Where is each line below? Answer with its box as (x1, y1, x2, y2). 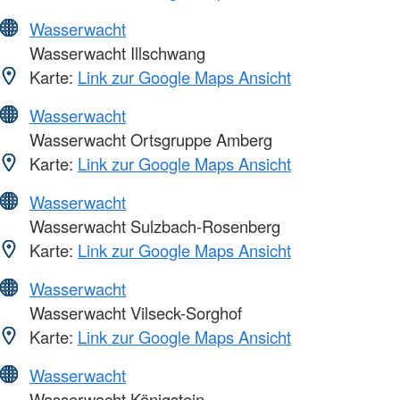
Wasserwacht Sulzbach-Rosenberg (25, 214, 280, 238)
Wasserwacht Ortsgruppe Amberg (25, 128, 272, 152)
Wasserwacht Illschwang (25, 41, 205, 65)
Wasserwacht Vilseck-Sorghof (25, 301, 242, 325)
